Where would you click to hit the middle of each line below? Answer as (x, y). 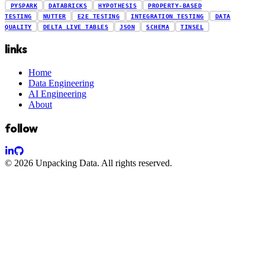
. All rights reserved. (135, 163)
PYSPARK (24, 5)
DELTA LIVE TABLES (75, 27)
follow (21, 128)
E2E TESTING (98, 16)
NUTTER (54, 16)
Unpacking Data (66, 163)
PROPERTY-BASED (175, 5)
